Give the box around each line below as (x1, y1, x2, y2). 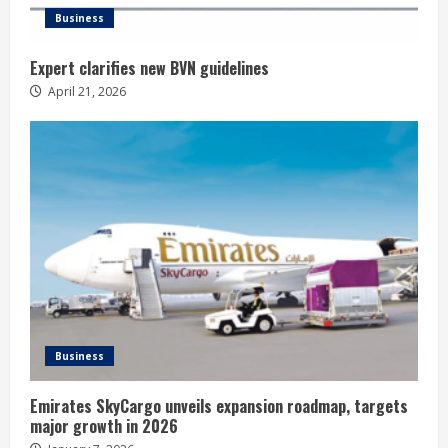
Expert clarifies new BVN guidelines (30, 55, 269, 80)
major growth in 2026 (30, 413, 178, 438)
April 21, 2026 (45, 82, 126, 100)
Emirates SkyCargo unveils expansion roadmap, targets (30, 393, 408, 418)
